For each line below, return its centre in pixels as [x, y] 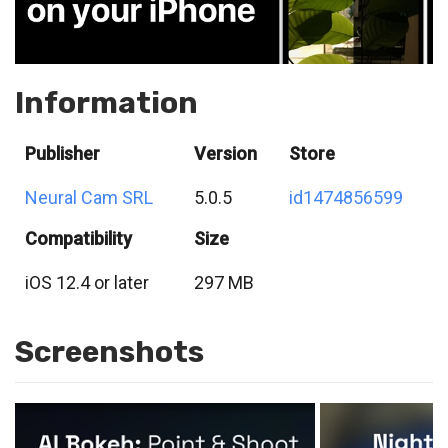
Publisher [62, 154]
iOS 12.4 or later [87, 283]
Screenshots [109, 352]
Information [106, 103]
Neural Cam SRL [89, 198]
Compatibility [78, 239]
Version [225, 154]
